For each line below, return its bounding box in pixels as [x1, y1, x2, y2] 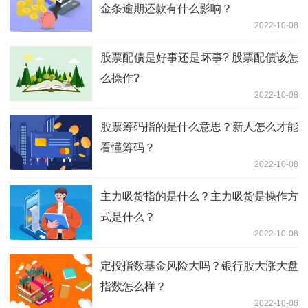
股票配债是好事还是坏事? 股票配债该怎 [100, 52, 298, 64]
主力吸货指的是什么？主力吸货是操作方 [100, 190, 298, 203]
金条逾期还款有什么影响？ [100, 3, 232, 15]
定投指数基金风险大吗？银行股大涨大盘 [100, 260, 298, 272]
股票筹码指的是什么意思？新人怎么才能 [100, 121, 298, 133]
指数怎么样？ [100, 280, 166, 293]
